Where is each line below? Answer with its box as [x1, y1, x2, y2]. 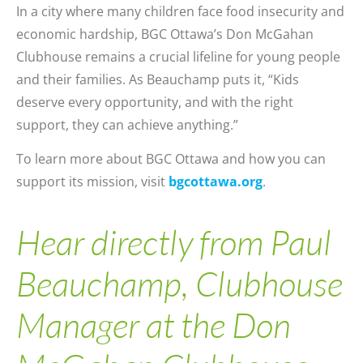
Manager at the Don [16, 302, 291, 346]
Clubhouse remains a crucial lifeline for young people [16, 48, 340, 66]
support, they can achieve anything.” [16, 116, 238, 135]
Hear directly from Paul [16, 220, 331, 263]
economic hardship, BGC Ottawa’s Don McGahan [16, 25, 314, 44]
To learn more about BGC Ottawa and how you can [16, 150, 326, 169]
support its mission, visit [16, 173, 169, 191]
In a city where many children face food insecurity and [16, 2, 344, 21]
